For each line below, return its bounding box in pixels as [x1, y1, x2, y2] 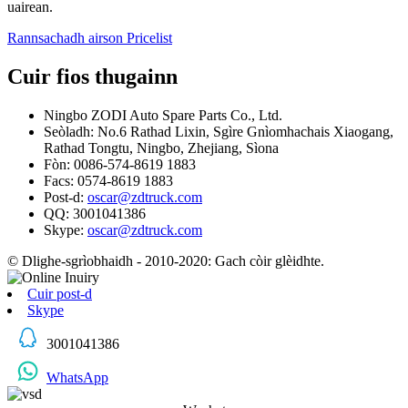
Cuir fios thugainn [7, 64, 178, 88]
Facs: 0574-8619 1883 [44, 172, 173, 189]
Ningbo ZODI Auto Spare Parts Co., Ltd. [44, 107, 282, 123]
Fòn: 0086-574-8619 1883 [44, 156, 196, 172]
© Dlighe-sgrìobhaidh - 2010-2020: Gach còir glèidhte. [7, 252, 324, 269]
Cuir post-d [27, 285, 92, 301]
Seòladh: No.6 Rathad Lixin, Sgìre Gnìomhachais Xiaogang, [44, 123, 393, 139]
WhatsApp [46, 369, 108, 385]
